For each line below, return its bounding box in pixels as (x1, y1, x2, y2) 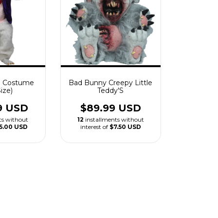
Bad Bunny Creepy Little (69, 78, 153, 87)
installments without (85, 115, 144, 123)
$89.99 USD (80, 102, 141, 114)
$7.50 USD (109, 123, 141, 130)
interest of (80, 123, 109, 130)
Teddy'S (97, 86, 124, 95)
